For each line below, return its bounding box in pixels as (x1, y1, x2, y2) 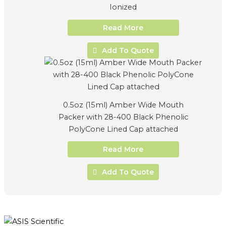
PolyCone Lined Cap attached (68, 124, 178, 134)
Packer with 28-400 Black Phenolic (58, 112, 188, 122)
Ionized (109, 3, 137, 12)
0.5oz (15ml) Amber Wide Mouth (63, 100, 184, 109)
